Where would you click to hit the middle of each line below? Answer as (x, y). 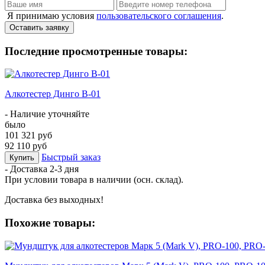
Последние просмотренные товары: (96, 51)
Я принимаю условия (51, 15)
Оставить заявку (39, 27)
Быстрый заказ (71, 157)
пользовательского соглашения (159, 15)
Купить (22, 158)
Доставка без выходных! (54, 200)
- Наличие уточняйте (47, 114)
